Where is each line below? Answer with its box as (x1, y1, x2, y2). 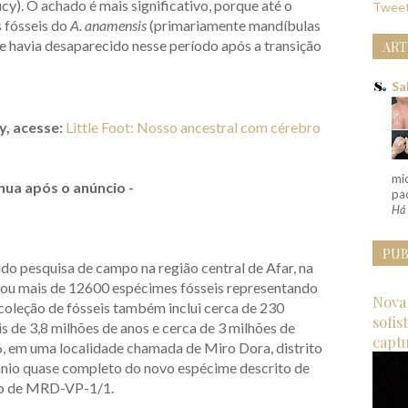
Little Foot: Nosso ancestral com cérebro (66, 118, 321, 137)
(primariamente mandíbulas (147, 16, 321, 35)
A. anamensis (70, 16, 147, 35)
